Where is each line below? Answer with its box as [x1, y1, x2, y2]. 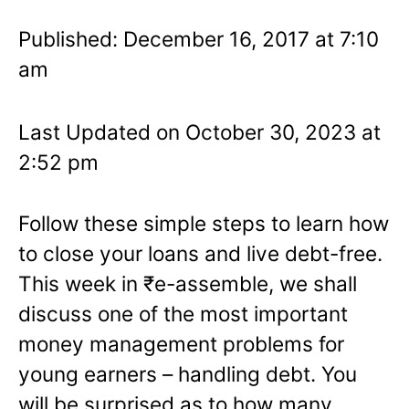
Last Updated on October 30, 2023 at [18, 119, 381, 144]
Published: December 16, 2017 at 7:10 [18, 26, 379, 51]
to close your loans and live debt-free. [18, 240, 383, 266]
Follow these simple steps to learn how [18, 210, 389, 236]
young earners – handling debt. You [18, 361, 357, 386]
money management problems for [18, 330, 344, 356]
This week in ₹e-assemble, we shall [18, 270, 357, 296]
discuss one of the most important [18, 300, 348, 326]
